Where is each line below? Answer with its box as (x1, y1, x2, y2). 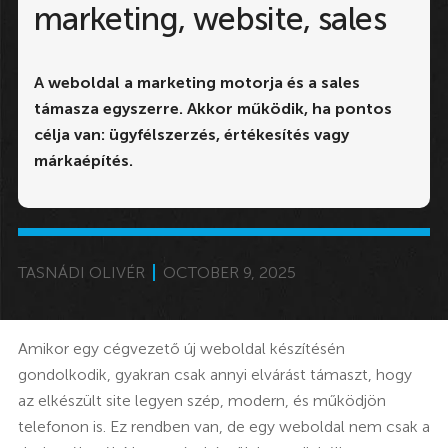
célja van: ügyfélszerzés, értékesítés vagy (33, 124, 349, 144)
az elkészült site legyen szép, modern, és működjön (17, 390, 386, 410)
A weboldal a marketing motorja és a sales (33, 72, 360, 92)
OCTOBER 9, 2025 (162, 262, 296, 282)
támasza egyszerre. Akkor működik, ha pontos (33, 98, 392, 118)
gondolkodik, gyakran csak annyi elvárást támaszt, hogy (17, 364, 412, 384)
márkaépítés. (33, 150, 133, 170)
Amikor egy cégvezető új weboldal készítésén (17, 338, 345, 358)
